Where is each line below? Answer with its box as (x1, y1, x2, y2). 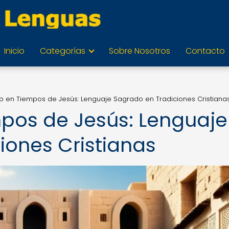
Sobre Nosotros (109, 45, 170, 57)
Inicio (4, 45, 25, 57)
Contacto (186, 45, 225, 57)
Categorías (40, 45, 85, 57)
